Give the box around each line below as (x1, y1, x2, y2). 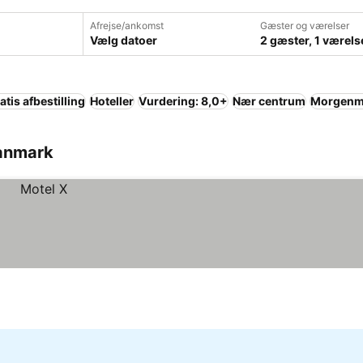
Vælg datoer (90, 33, 157, 47)
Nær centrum (233, 94, 305, 108)
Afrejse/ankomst (90, 19, 164, 32)
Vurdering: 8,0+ (139, 94, 228, 108)
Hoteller (90, 94, 134, 108)
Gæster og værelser (260, 19, 349, 32)
